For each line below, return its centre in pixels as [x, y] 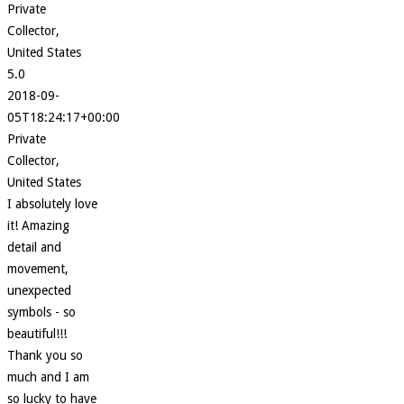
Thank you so [45, 356]
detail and [34, 248]
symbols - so [41, 312]
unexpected [39, 291]
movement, [38, 269]
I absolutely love [52, 204]
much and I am [48, 377]
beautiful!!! [37, 334]
